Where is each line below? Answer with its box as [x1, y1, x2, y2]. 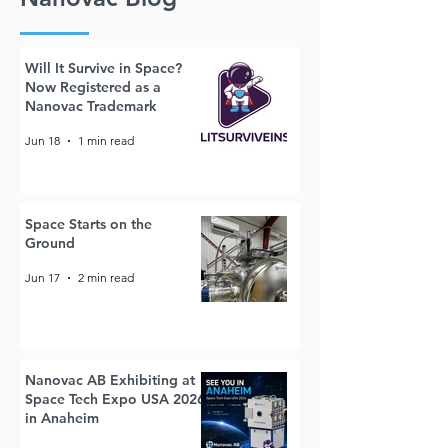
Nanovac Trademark [25, 96, 157, 115]
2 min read [78, 270, 134, 286]
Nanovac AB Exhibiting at [25, 370, 195, 389]
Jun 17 [25, 270, 60, 286]
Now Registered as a [25, 77, 161, 96]
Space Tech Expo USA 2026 [25, 389, 205, 408]
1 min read [78, 133, 134, 149]
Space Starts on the [25, 214, 152, 233]
